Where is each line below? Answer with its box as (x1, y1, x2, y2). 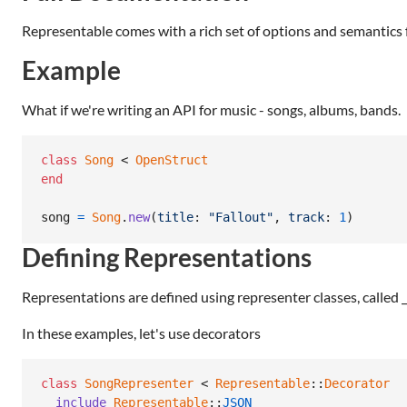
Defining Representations (22, 241, 312, 273)
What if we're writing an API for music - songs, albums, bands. (22, 100, 401, 118)
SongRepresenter (84, 376, 194, 392)
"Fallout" (208, 210, 273, 225)
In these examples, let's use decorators (22, 323, 261, 342)
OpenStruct (135, 153, 208, 168)
